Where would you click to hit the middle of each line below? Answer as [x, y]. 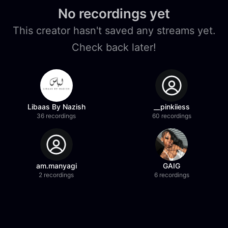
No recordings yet [114, 13]
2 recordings [56, 175]
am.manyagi [56, 166]
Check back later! [114, 47]
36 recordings [56, 116]
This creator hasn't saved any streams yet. [114, 31]
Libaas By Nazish [56, 107]
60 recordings [172, 116]
